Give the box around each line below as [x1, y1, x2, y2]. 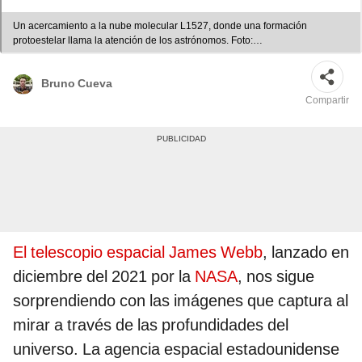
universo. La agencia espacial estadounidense [13, 339, 339, 360]
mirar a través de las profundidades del [13, 315, 288, 335]
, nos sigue [238, 267, 314, 287]
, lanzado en [263, 242, 349, 263]
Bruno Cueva [41, 77, 112, 90]
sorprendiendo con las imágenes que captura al [13, 291, 348, 311]
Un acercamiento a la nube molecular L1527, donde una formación [13, 20, 307, 32]
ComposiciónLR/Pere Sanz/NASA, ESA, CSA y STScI [13, 49, 246, 61]
